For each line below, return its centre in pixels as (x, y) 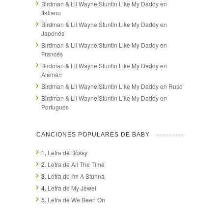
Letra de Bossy (68, 152)
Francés (52, 54)
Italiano (51, 12)
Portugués (55, 107)
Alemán (52, 74)
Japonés (53, 33)
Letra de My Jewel (72, 188)
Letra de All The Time (76, 164)
